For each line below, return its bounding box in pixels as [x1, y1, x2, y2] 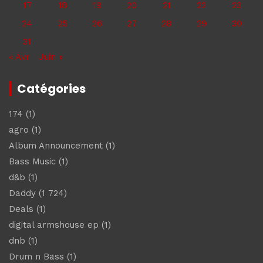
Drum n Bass [9, 251, 64, 262]
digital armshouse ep [9, 219, 99, 230]
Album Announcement [9, 140, 103, 151]
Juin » [39, 51, 63, 62]
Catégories [17, 80, 86, 97]
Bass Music [9, 156, 56, 167]
